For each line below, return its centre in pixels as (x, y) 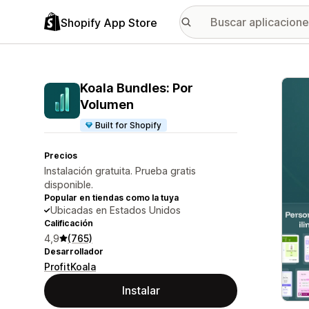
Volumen (107, 104)
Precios (61, 156)
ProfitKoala (70, 267)
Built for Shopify (129, 125)
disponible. (69, 185)
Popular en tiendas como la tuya (111, 198)
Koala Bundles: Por (137, 88)
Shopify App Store (109, 22)
